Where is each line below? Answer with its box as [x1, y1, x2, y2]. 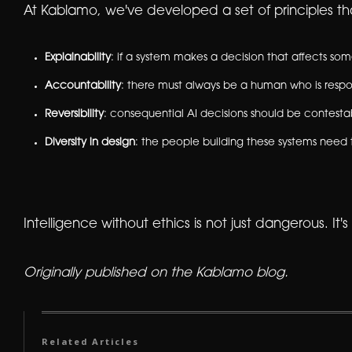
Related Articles [42, 335, 139, 347]
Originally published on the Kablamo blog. [23, 267, 288, 280]
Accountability [44, 80, 121, 91]
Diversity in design [44, 137, 135, 148]
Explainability [44, 52, 111, 63]
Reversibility [44, 108, 104, 119]
